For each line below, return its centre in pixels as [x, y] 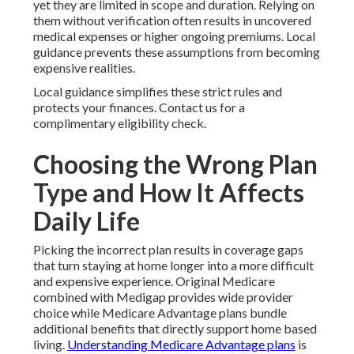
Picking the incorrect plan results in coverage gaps [168, 250]
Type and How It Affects [168, 193]
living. [50, 345]
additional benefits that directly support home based [175, 329]
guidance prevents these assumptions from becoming [176, 52]
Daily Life [86, 221]
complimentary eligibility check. [119, 123]
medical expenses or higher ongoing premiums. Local [174, 36]
